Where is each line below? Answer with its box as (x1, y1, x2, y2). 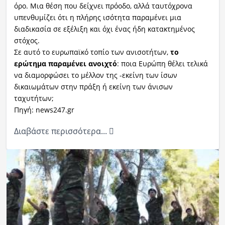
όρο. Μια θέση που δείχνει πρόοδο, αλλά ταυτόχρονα (14, 1, 192, 11)
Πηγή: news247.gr (14, 105, 74, 115)
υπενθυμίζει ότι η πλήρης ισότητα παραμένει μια (14, 13, 181, 23)
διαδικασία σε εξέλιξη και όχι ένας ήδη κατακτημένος (14, 24, 195, 34)
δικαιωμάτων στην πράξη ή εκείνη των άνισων (14, 82, 173, 92)
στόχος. (14, 36, 40, 46)
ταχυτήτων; (14, 93, 54, 103)
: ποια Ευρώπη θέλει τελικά (117, 59, 208, 69)
